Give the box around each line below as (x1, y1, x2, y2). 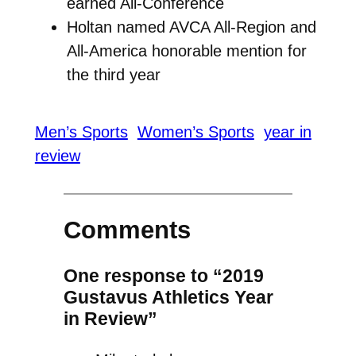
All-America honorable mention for (66, 41, 307, 60)
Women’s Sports (137, 123, 254, 141)
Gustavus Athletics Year (63, 286, 273, 308)
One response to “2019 (63, 265, 264, 286)
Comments (63, 216, 191, 245)
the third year (66, 65, 161, 83)
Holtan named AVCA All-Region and (66, 17, 316, 36)
